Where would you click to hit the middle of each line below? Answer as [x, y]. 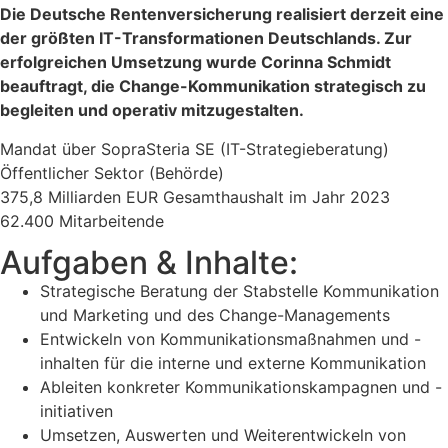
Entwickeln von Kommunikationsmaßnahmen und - [230, 339]
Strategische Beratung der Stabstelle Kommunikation [239, 291]
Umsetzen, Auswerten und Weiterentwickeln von [223, 435]
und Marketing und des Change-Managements [215, 315]
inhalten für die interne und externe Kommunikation [233, 363]
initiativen [76, 411]
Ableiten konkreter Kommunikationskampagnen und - [241, 387]
